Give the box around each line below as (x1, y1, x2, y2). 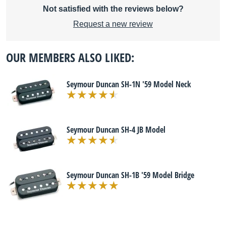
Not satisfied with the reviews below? (42, 5, 184, 13)
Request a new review (73, 20, 153, 28)
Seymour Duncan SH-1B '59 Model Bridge (67, 169, 194, 181)
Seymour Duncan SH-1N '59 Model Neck (67, 79, 191, 90)
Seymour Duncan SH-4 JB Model (67, 124, 165, 135)
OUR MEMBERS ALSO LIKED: (6, 49, 134, 66)
